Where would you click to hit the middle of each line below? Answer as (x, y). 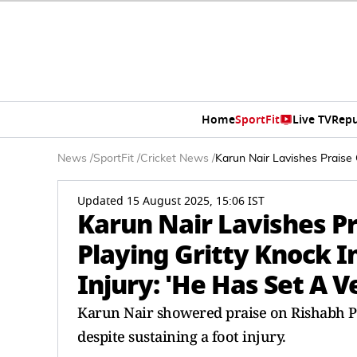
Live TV (312, 120)
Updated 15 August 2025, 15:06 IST (171, 201)
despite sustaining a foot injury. (182, 336)
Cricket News (175, 159)
